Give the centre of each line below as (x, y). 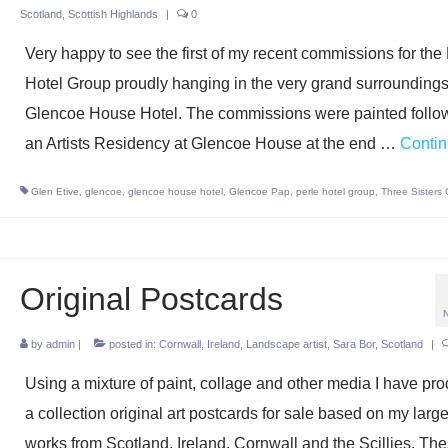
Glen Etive (54, 191)
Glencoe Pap (259, 191)
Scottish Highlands (112, 14)
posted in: (132, 344)
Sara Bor (353, 344)
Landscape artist (286, 344)
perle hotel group (335, 191)
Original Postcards (151, 299)
